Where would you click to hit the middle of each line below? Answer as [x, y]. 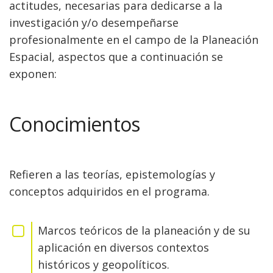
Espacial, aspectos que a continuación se [116, 57]
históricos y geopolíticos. [104, 264]
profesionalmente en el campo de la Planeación [134, 40]
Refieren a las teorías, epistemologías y [112, 174]
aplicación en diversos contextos [123, 247]
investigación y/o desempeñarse [94, 23]
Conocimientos [75, 124]
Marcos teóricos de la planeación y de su [144, 230]
